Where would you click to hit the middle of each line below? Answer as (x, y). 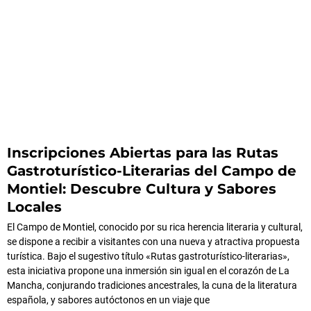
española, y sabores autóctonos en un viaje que (108, 300)
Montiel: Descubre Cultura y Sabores (142, 188)
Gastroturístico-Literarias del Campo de (152, 170)
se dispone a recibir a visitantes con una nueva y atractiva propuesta (153, 241)
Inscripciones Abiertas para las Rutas (143, 152)
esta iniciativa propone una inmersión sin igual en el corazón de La (148, 270)
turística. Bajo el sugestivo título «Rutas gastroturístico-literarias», (148, 256)
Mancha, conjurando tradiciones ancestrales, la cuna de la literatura (152, 285)
